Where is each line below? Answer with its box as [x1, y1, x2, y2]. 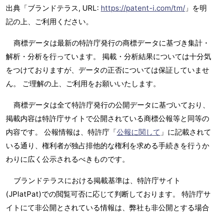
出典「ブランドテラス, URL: [6, 3, 101, 13]
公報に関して [117, 127, 160, 137]
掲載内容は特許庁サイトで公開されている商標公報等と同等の [6, 114, 209, 124]
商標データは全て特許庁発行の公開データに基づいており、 [14, 100, 210, 110]
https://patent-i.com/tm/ [101, 3, 185, 13]
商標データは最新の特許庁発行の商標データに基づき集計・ [14, 38, 210, 48]
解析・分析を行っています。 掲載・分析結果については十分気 [6, 52, 211, 62]
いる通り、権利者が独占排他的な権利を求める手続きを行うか [6, 141, 209, 151]
